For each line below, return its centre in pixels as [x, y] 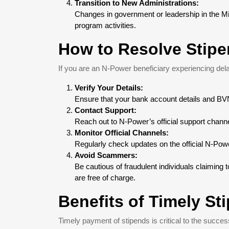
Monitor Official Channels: [122, 133]
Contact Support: [106, 110]
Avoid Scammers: [106, 155]
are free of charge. [105, 178]
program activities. [105, 25]
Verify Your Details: [109, 88]
